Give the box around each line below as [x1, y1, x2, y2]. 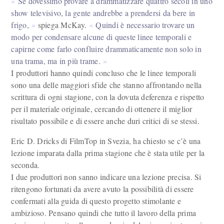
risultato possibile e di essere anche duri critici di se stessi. [11, 115, 199, 126]
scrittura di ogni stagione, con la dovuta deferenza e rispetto [11, 91, 204, 102]
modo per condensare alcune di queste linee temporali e [11, 31, 192, 42]
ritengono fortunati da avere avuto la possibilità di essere [11, 183, 194, 194]
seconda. [11, 159, 40, 170]
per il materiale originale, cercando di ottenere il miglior [11, 103, 192, 114]
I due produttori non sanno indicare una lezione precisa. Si [11, 171, 201, 182]
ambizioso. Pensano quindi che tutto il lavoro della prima [11, 207, 196, 218]
